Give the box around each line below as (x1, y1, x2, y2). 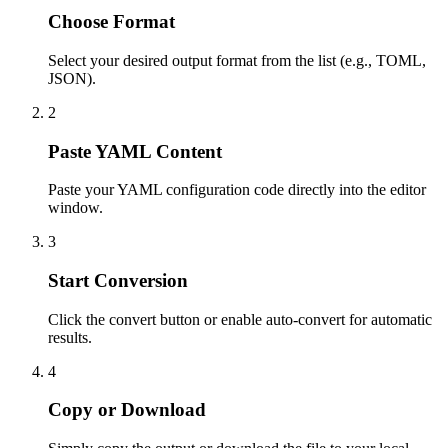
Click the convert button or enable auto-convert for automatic (48, 310, 432, 328)
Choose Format (48, 11, 175, 33)
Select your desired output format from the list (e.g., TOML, (48, 51, 426, 69)
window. (48, 199, 103, 217)
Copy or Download (48, 399, 206, 421)
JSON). (48, 69, 96, 87)
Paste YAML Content (48, 140, 222, 162)
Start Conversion (48, 269, 188, 291)
